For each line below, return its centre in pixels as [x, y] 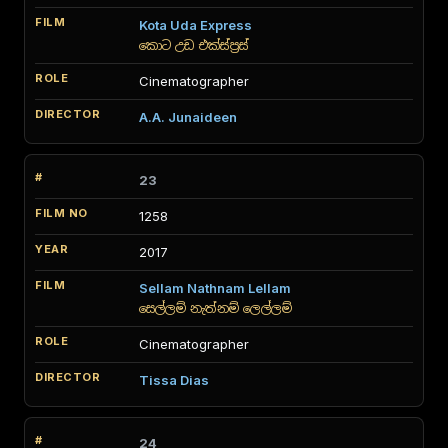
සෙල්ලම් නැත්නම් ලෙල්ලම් [215, 308]
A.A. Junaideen [188, 117]
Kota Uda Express [195, 25]
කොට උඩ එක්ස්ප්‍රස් [194, 45]
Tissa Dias [174, 380]
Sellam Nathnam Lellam [215, 288]
